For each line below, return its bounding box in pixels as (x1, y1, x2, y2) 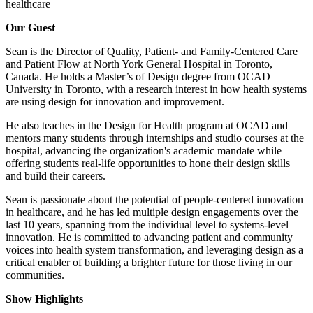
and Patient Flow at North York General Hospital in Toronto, (6, 57, 272, 70)
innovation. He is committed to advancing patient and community (6, 231, 293, 243)
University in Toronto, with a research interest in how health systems (6, 82, 307, 95)
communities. (6, 268, 64, 281)
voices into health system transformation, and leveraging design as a (6, 243, 303, 256)
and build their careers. (6, 169, 105, 182)
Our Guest (6, 21, 55, 34)
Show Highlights (6, 292, 86, 305)
